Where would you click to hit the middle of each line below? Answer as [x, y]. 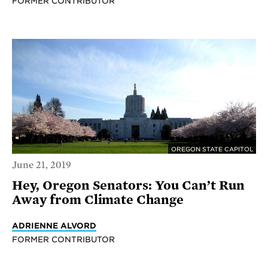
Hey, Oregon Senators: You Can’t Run [128, 186]
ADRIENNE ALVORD [54, 226]
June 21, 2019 [42, 165]
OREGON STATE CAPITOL [212, 149]
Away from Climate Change [98, 200]
